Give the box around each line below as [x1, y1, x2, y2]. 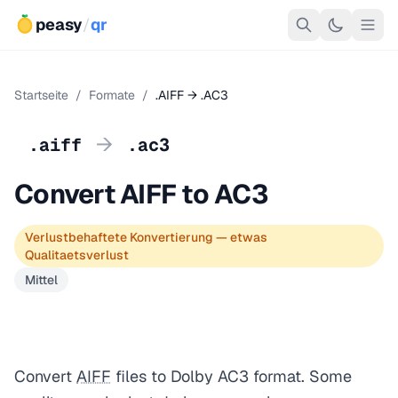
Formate [89, 87, 135, 103]
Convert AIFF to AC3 [14, 177, 268, 211]
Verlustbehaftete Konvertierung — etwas [25, 229, 267, 245]
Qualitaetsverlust [25, 247, 129, 263]
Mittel [25, 272, 58, 288]
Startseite [14, 87, 68, 103]
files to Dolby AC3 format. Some [111, 366, 352, 386]
